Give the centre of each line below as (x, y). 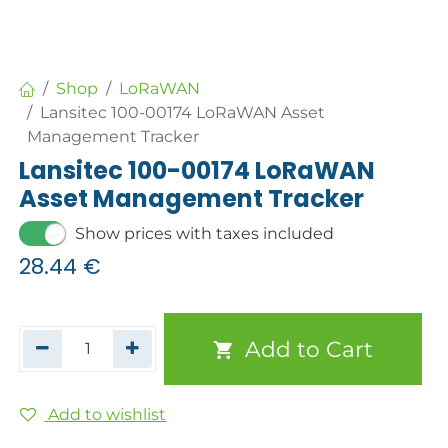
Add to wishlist (107, 415)
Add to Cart (305, 349)
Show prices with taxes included (205, 233)
